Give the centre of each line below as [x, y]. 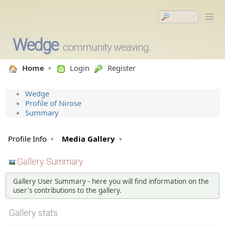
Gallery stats [33, 213]
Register [122, 68]
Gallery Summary [49, 161]
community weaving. [106, 47]
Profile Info [27, 139]
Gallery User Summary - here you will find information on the [111, 181]
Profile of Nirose [53, 103]
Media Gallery [88, 139]
